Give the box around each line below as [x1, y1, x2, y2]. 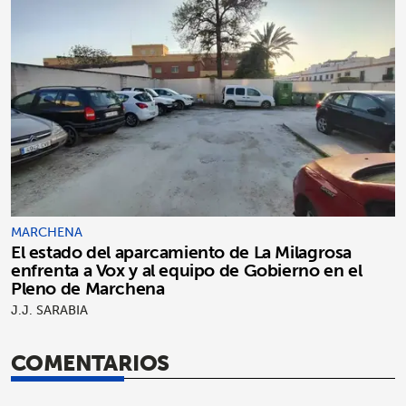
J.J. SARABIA [11, 298, 88, 321]
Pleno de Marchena [11, 272, 165, 304]
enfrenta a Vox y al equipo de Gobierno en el [11, 254, 362, 285]
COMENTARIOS [11, 343, 169, 382]
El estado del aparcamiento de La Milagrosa [11, 236, 353, 267]
